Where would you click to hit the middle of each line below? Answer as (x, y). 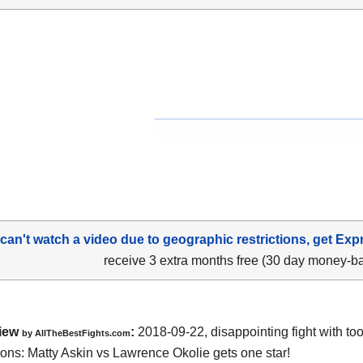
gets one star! (250, 352)
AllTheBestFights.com (83, 333)
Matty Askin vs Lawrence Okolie (119, 352)
